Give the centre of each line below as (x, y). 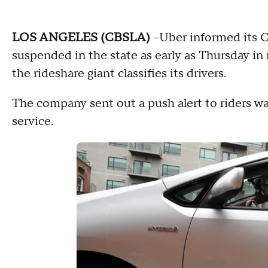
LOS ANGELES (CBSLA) (81, 37)
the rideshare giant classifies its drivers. (119, 73)
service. (33, 121)
